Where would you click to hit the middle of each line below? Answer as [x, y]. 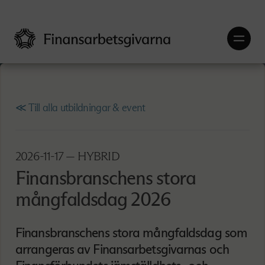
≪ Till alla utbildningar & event [80, 108]
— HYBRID [91, 156]
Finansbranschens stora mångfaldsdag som [132, 233]
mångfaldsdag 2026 [93, 200]
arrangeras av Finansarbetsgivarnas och [122, 249]
